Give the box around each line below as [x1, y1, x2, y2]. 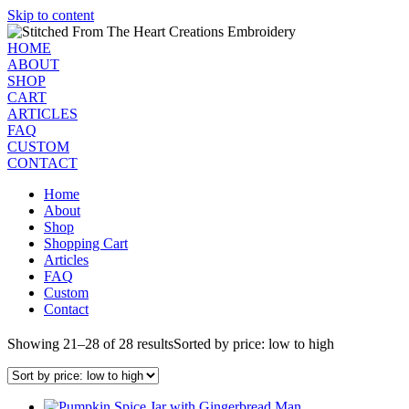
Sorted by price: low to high [173, 336, 334, 351]
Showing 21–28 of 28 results [7, 336, 173, 351]
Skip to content [7, 7, 94, 23]
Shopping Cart [44, 236, 128, 251]
